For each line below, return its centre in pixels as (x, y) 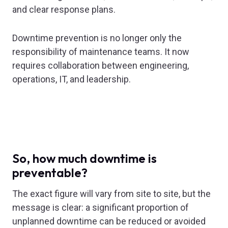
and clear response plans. (64, 10)
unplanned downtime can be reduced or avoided (109, 221)
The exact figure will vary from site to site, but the (111, 194)
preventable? (50, 173)
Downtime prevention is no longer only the (97, 38)
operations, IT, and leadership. (72, 79)
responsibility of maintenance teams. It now (101, 52)
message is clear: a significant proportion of (101, 208)
